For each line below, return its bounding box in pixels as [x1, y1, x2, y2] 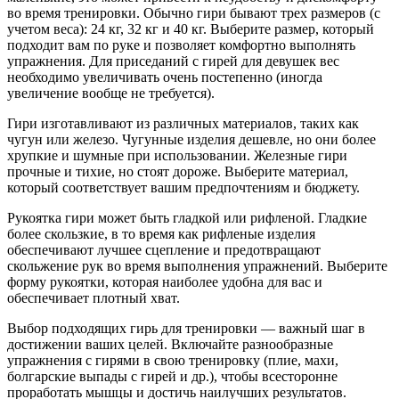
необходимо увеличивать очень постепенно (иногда [7, 69, 322, 85]
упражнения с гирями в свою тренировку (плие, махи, [7, 353, 338, 368]
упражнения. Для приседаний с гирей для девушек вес [7, 53, 339, 69]
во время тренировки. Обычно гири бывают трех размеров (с [7, 5, 380, 20]
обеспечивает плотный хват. [7, 290, 180, 305]
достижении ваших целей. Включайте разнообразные [7, 337, 333, 352]
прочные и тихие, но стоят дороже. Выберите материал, [7, 164, 348, 179]
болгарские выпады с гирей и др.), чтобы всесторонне [7, 369, 338, 384]
